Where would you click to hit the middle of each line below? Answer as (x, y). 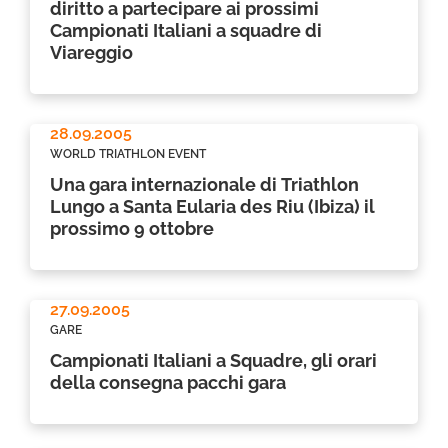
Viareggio (91, 52)
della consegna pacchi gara (168, 382)
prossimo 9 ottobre (132, 228)
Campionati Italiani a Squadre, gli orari (213, 360)
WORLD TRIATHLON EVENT (128, 154)
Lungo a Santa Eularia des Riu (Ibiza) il (212, 206)
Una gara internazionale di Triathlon (204, 184)
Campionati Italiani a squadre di (186, 30)
